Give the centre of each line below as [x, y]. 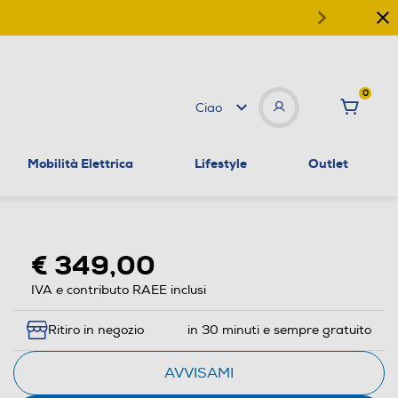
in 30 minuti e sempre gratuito [279, 330]
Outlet [328, 163]
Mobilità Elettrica [81, 163]
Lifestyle [220, 163]
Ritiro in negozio [96, 330]
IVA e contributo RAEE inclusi [118, 290]
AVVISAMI [199, 373]
